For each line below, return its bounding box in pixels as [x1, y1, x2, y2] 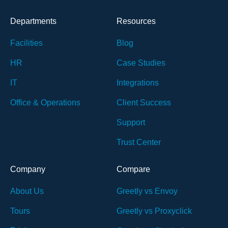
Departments [10, 16, 56, 25]
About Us [10, 186, 44, 195]
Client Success [117, 98, 171, 107]
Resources [117, 16, 156, 25]
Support [117, 118, 145, 127]
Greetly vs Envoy [117, 186, 178, 195]
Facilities [10, 38, 43, 47]
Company [10, 164, 45, 174]
